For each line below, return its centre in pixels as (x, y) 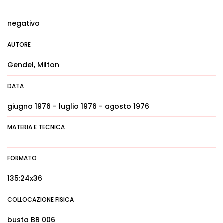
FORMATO (22, 158)
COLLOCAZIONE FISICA (41, 199)
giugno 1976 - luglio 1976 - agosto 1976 (78, 106)
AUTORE (19, 45)
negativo (24, 23)
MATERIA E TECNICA (36, 127)
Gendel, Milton (33, 65)
